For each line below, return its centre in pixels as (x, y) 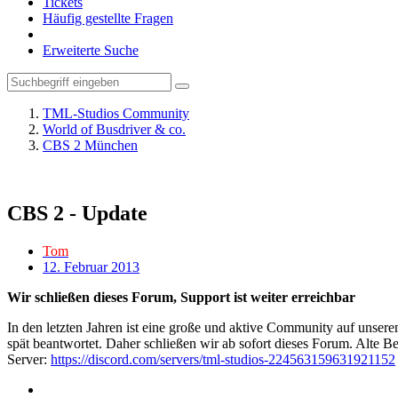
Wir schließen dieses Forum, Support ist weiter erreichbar (181, 297)
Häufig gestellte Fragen (108, 18)
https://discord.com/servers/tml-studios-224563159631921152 (223, 359)
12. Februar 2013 (91, 267)
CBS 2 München (90, 145)
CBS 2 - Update (77, 213)
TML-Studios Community (116, 113)
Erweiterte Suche (91, 50)
